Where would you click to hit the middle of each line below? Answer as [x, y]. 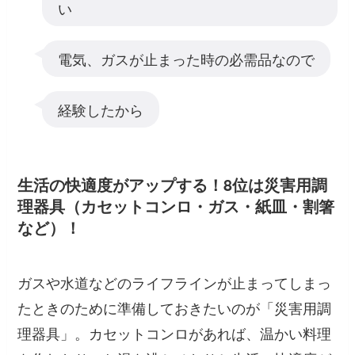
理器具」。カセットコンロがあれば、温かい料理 [175, 333]
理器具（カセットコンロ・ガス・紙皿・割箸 [176, 206]
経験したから [100, 109]
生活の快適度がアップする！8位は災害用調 [173, 184]
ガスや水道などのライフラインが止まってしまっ [175, 282]
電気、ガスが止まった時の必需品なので [186, 58]
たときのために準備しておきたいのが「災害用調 [175, 308]
